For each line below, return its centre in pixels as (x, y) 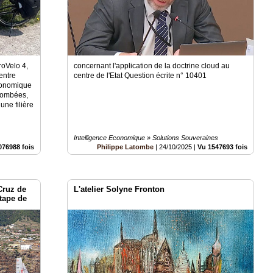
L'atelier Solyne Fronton (119, 189)
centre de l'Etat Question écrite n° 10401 (140, 75)
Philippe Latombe (126, 147)
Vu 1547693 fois (223, 147)
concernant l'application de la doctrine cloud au (152, 66)
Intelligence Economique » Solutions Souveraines (146, 137)
